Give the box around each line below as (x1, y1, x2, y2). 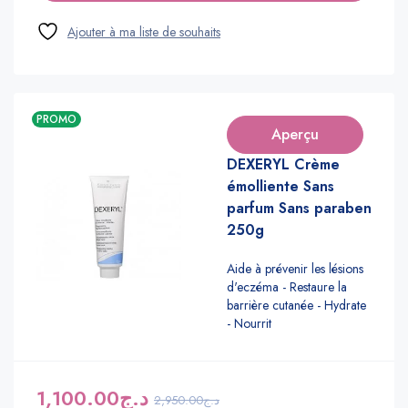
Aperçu (271, 123, 319, 145)
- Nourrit (227, 313, 271, 332)
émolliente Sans (227, 175, 334, 197)
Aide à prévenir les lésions (227, 259, 363, 278)
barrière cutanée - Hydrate (227, 295, 366, 314)
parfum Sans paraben (227, 197, 372, 219)
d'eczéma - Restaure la (227, 277, 347, 296)
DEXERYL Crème (227, 153, 340, 175)
